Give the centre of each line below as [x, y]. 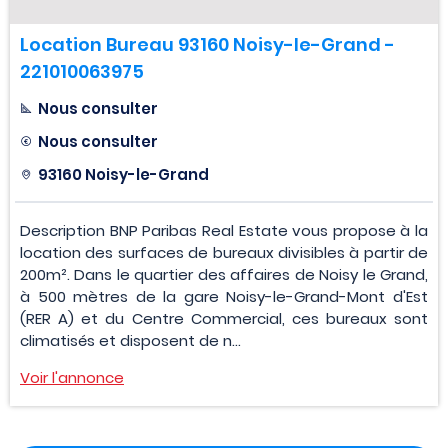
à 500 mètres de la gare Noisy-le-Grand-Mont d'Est [224, 297]
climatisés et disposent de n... [130, 341]
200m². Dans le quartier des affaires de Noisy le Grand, [224, 275]
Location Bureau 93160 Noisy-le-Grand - [207, 45]
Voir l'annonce [72, 378]
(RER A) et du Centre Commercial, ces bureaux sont [224, 319]
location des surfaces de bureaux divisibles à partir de [224, 253]
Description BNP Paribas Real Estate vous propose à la [224, 231]
